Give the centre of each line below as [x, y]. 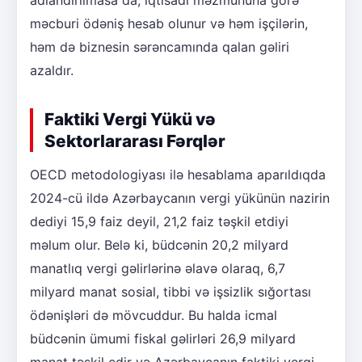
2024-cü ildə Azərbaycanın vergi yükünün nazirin [180, 198]
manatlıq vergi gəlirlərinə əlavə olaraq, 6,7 [158, 269]
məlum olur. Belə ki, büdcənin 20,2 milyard [159, 245]
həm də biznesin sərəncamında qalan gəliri [160, 47]
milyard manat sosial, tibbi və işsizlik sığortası [170, 292]
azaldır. [52, 71]
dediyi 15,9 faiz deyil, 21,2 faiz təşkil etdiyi [159, 222]
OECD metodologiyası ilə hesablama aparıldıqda [178, 175]
